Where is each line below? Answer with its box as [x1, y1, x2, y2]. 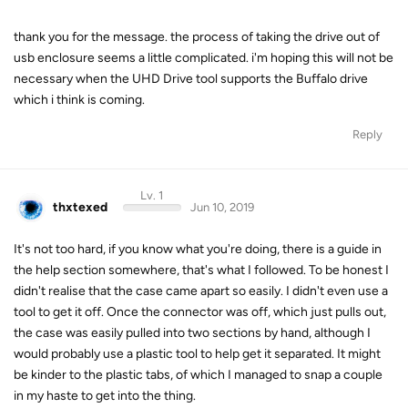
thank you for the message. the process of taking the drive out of [14, 28, 380, 45]
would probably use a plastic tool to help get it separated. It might [14, 346, 381, 362]
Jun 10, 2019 [189, 199, 254, 214]
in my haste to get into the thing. [14, 388, 196, 403]
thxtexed [53, 199, 107, 215]
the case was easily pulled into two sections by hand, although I [14, 325, 371, 341]
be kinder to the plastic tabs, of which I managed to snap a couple [14, 367, 382, 382]
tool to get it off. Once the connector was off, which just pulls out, [14, 304, 386, 320]
